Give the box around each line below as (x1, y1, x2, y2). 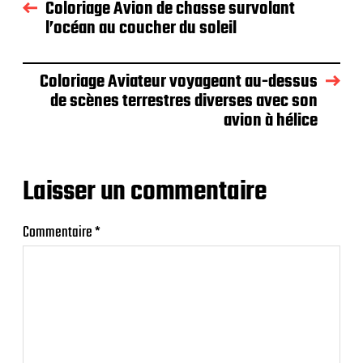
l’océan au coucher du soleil (45, 14, 237, 42)
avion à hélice (224, 106, 318, 135)
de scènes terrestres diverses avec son (50, 87, 318, 115)
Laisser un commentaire (23, 171, 267, 213)
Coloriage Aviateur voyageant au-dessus (40, 67, 318, 96)
